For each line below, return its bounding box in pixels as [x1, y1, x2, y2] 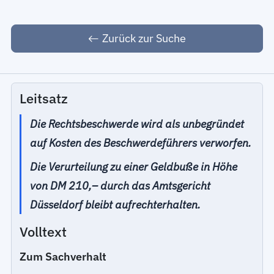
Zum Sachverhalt [20, 249, 107, 264]
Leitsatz [20, 89, 68, 107]
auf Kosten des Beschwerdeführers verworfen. [30, 136, 252, 150]
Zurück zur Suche [102, 31, 186, 46]
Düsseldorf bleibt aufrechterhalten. [30, 197, 201, 212]
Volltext [20, 223, 67, 241]
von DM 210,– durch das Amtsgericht [30, 178, 211, 193]
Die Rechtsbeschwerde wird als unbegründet [30, 117, 245, 131]
